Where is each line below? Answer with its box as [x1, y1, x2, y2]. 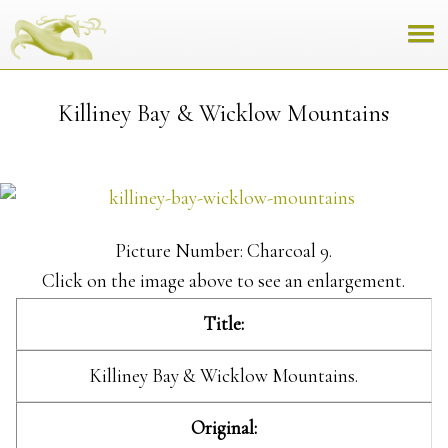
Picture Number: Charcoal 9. [115, 238, 333, 263]
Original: [190, 415, 257, 440]
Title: [203, 311, 245, 336]
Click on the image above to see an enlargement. [42, 268, 406, 293]
